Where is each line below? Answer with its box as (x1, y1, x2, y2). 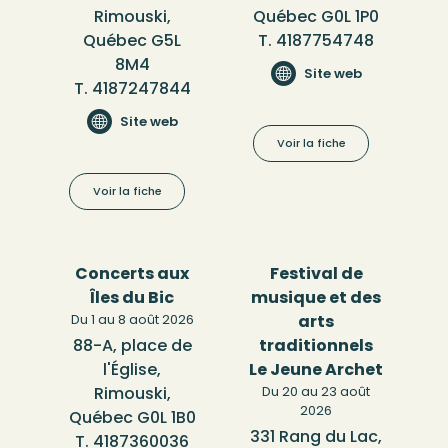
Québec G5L (83, 29, 181, 53)
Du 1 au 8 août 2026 (70, 310, 194, 330)
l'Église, (103, 358, 161, 382)
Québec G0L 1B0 (68, 406, 196, 430)
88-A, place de (72, 334, 192, 358)
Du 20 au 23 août (262, 382, 370, 402)
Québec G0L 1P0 (253, 5, 379, 29)
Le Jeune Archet (249, 358, 383, 382)
